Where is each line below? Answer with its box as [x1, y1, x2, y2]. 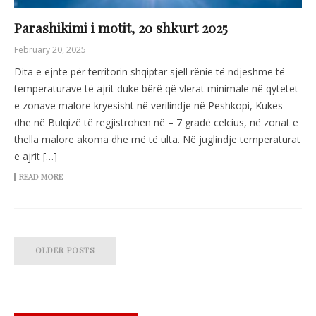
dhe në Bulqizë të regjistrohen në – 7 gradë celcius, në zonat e [14, 116, 298, 130]
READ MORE [19, 171, 63, 183]
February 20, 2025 [14, 44, 86, 56]
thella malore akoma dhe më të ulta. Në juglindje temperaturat [14, 133, 300, 147]
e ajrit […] [14, 150, 57, 164]
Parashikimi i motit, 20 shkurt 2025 [14, 18, 228, 37]
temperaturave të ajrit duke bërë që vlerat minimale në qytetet [14, 82, 298, 96]
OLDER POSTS [35, 245, 95, 256]
